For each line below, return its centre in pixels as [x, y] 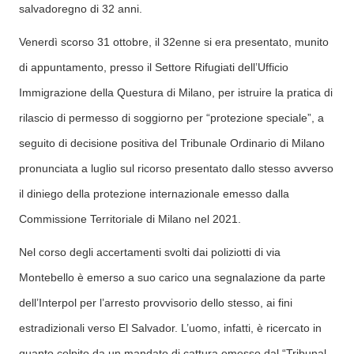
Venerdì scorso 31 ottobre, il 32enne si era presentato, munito [174, 42]
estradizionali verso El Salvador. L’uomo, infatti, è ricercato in [170, 328]
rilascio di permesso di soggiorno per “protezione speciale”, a [171, 118]
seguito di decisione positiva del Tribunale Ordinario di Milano [172, 143]
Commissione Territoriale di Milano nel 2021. [130, 219]
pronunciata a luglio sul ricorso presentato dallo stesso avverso [176, 168]
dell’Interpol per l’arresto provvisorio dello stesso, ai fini [156, 303]
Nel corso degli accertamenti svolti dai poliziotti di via [150, 252]
